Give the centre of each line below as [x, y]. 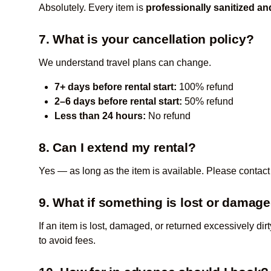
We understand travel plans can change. [125, 63]
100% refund [205, 87]
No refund [168, 116]
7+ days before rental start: [116, 87]
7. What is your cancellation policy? [146, 39]
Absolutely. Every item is [92, 8]
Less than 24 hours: [100, 116]
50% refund [208, 101]
